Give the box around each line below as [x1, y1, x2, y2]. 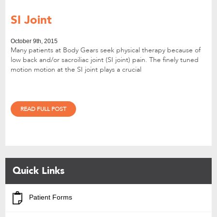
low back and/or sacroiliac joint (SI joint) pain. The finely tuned [10, 55, 199, 65]
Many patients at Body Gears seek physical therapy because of [10, 46, 201, 55]
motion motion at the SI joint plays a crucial [10, 65, 141, 75]
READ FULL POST [20, 105, 66, 113]
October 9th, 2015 [10, 38, 58, 45]
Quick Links [13, 164, 65, 178]
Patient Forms [27, 193, 73, 201]
